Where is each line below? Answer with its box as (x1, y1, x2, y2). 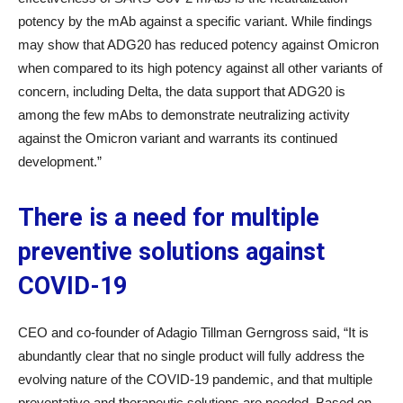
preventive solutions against (18, 237, 325, 266)
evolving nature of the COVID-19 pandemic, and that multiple (18, 372, 372, 387)
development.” (18, 154, 102, 169)
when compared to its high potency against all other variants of (18, 60, 382, 76)
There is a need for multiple (18, 203, 319, 232)
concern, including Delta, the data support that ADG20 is (18, 84, 345, 99)
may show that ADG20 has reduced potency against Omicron (18, 37, 379, 52)
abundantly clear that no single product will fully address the (18, 348, 364, 363)
